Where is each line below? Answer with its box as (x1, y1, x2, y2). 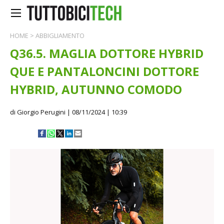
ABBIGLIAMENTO (35, 31, 84, 40)
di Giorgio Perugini (10, 107, 65, 116)
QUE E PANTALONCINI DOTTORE (10, 63, 199, 79)
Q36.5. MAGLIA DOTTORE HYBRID (10, 45, 203, 61)
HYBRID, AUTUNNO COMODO (10, 81, 182, 97)
